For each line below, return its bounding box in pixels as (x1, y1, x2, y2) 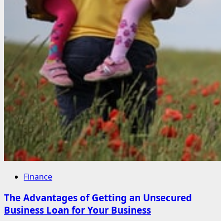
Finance (24, 171, 52, 182)
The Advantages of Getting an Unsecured (4, 191, 192, 204)
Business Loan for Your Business (4, 203, 151, 216)
